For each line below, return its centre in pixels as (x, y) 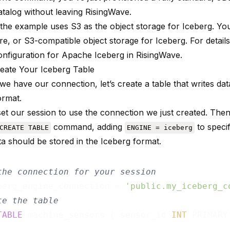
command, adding (88, 127)
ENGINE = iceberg (160, 127)
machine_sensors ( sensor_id (97, 215)
